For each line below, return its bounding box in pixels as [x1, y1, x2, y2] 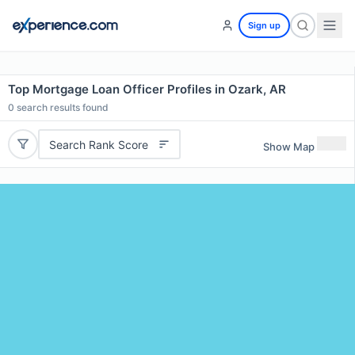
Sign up [248, 20, 281, 31]
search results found [14, 101, 109, 113]
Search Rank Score [48, 137, 148, 151]
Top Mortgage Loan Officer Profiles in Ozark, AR [8, 82, 286, 97]
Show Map [263, 139, 315, 153]
